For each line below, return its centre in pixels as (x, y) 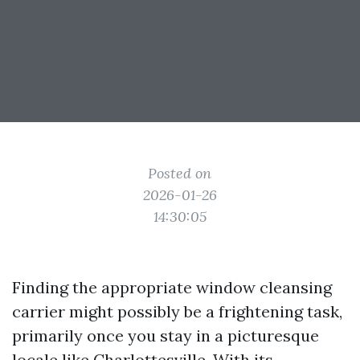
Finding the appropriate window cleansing (172, 287)
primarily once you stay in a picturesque (166, 335)
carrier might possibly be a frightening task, (177, 311)
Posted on (180, 173)
